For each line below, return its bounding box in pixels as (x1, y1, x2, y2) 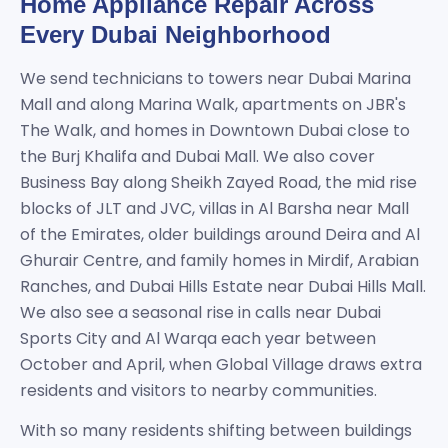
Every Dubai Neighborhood (20, 21, 331, 48)
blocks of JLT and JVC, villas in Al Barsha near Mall (20, 197, 409, 220)
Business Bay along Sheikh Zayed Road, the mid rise (20, 171, 417, 194)
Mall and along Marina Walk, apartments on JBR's (20, 93, 406, 116)
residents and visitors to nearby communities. (20, 379, 377, 402)
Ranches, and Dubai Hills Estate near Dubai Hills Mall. (20, 275, 426, 298)
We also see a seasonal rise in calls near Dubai (20, 301, 381, 324)
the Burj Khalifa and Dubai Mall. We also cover (20, 145, 375, 168)
